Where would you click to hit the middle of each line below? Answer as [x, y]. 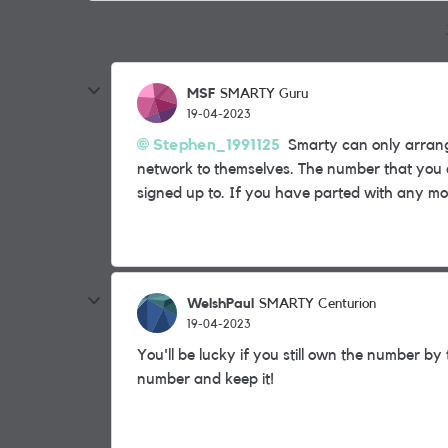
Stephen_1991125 [216, 145]
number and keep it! [205, 379]
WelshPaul [220, 303]
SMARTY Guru [264, 94]
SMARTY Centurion [317, 304]
